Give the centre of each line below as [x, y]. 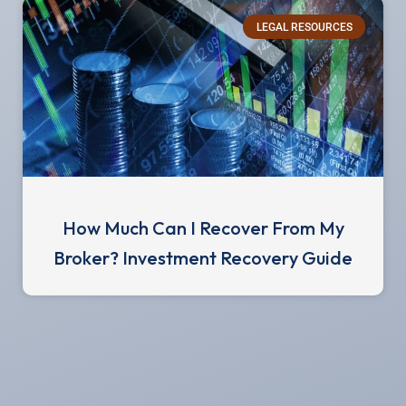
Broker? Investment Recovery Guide [203, 258]
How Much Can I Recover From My [203, 228]
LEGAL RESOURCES [304, 27]
